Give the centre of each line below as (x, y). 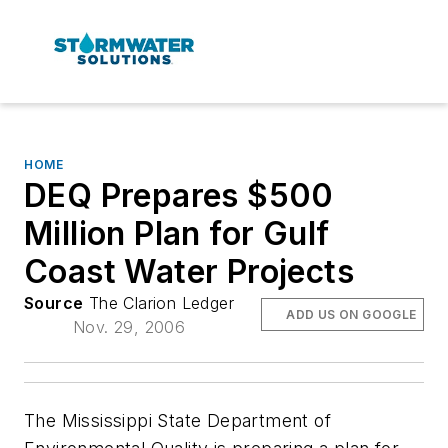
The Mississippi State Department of (177, 420)
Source (54, 302)
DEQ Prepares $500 (179, 195)
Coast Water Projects (189, 271)
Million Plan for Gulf (177, 233)
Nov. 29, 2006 (129, 326)
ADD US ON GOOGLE (351, 314)
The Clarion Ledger (159, 302)
